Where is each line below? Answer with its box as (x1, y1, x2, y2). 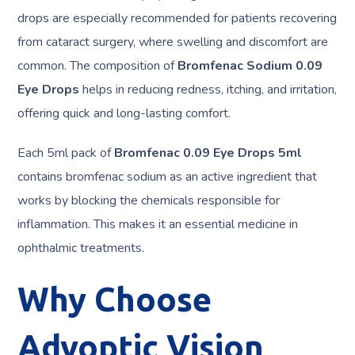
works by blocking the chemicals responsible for (17, 192, 281, 209)
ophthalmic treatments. (17, 239, 145, 257)
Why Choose (17, 281, 212, 318)
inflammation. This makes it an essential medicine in (17, 216, 299, 233)
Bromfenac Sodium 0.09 (177, 57, 323, 74)
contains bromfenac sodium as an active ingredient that (17, 168, 318, 185)
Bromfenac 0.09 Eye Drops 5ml (114, 144, 303, 162)
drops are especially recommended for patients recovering (17, 10, 338, 27)
